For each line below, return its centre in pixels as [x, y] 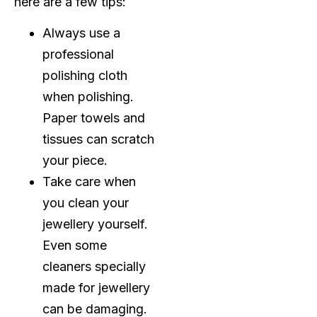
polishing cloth [85, 76]
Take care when [89, 182]
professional [78, 54]
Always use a [81, 33]
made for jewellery [96, 288]
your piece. [75, 161]
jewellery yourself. [95, 224]
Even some [75, 246]
